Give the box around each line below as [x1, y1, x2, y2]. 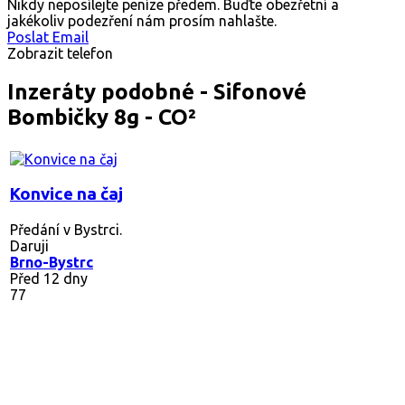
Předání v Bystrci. [10, 221, 122, 238]
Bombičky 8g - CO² [7, 105, 196, 130]
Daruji [10, 237, 49, 254]
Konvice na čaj [10, 184, 123, 203]
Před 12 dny [10, 269, 88, 287]
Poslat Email [7, 29, 89, 46]
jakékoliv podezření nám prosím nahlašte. [7, 13, 277, 30]
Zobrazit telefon [7, 45, 113, 62]
